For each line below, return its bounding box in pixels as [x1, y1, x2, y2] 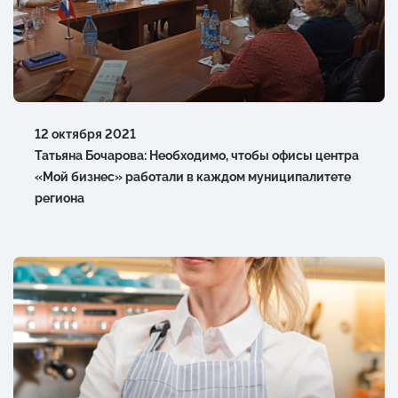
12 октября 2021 [35, 126, 136, 141]
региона [35, 190, 84, 205]
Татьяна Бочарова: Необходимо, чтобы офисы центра [35, 147, 359, 163]
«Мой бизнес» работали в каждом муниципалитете [35, 169, 351, 184]
